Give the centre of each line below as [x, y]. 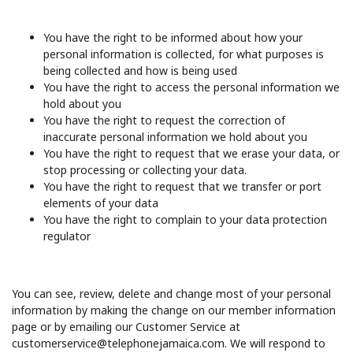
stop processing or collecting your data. [145, 169]
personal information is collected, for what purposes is [184, 54]
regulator [67, 236]
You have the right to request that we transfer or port [182, 186]
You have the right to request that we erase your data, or [191, 153]
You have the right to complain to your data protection [185, 219]
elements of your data [101, 203]
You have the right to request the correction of [164, 120]
